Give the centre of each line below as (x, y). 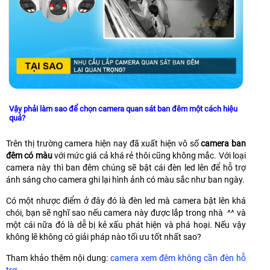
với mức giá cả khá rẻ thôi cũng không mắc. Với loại (149, 155)
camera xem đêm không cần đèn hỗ (178, 258)
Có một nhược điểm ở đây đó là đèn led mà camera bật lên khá (126, 200)
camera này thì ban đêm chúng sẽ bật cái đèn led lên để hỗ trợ (126, 167)
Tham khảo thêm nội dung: (58, 258)
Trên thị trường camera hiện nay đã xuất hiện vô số (104, 143)
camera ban (223, 143)
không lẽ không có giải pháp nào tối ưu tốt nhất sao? (105, 237)
